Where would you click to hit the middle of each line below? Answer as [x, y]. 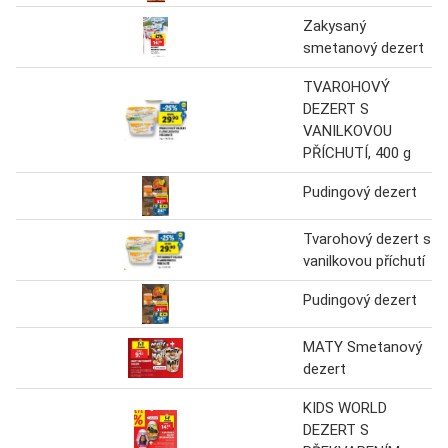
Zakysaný [334, 25]
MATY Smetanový [362, 346]
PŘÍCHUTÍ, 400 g [357, 152]
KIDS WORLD [345, 407]
